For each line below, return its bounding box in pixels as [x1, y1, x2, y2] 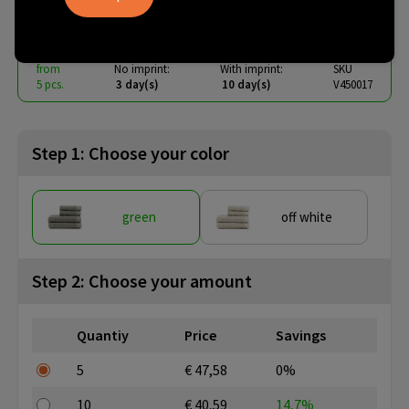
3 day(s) [116, 77, 159, 93]
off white [281, 208, 332, 226]
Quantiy [77, 326, 129, 345]
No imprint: [114, 61, 170, 78]
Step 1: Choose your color [32, 142, 229, 165]
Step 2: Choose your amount [32, 269, 252, 293]
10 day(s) [222, 77, 271, 93]
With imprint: [220, 61, 283, 78]
